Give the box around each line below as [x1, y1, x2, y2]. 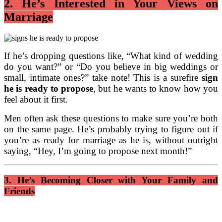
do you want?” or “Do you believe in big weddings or [4, 61, 218, 72]
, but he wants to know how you [93, 83, 219, 94]
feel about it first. [4, 94, 68, 105]
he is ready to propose [4, 83, 94, 94]
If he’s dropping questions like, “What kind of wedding [4, 51, 218, 61]
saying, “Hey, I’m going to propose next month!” [4, 146, 192, 157]
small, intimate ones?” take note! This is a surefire [4, 72, 202, 83]
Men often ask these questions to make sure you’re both [4, 113, 218, 124]
